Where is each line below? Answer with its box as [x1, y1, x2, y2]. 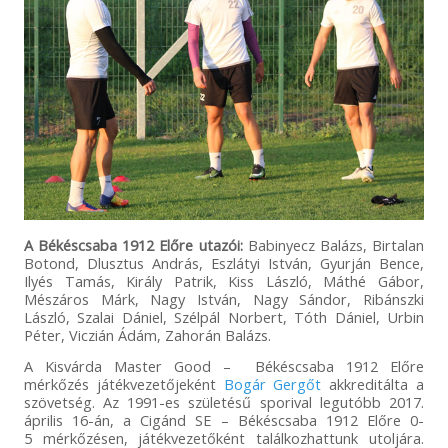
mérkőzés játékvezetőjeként [23, 373, 224, 394]
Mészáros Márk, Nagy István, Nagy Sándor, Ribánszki [23, 288, 425, 309]
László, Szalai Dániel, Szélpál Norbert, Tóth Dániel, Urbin [23, 306, 425, 327]
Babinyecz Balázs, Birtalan [242, 234, 425, 255]
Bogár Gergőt [223, 373, 322, 394]
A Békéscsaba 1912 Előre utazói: [23, 234, 243, 255]
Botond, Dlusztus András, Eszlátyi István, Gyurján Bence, [23, 252, 425, 273]
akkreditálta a [321, 373, 425, 394]
